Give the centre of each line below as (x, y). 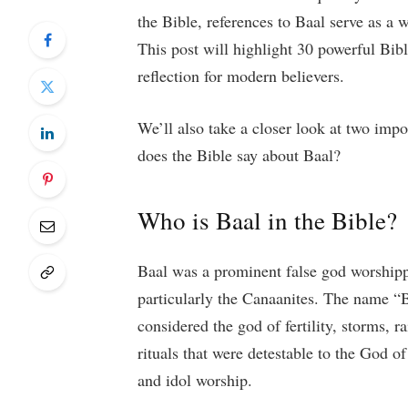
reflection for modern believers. (241, 75)
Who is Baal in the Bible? (268, 220)
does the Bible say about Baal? (240, 155)
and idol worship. (195, 380)
